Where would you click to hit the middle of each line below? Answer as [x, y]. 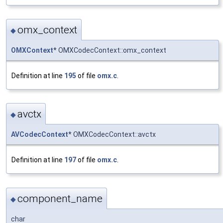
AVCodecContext [40, 135]
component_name [60, 198]
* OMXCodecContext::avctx [112, 135]
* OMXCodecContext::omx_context [110, 51]
